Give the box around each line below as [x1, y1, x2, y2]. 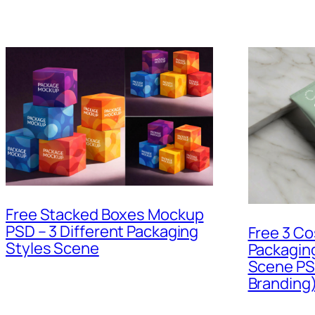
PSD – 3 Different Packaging [6, 220, 199, 242]
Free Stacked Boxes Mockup [6, 203, 204, 225]
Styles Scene [6, 237, 99, 259]
